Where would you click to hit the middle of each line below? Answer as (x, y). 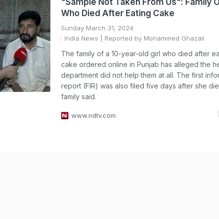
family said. (79, 97)
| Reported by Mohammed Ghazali (151, 38)
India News (81, 38)
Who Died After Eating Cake (118, 13)
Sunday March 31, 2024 (97, 28)
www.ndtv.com (94, 115)
